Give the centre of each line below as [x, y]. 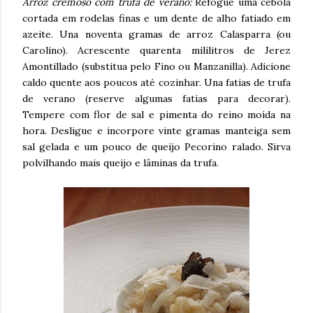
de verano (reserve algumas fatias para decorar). [156, 99]
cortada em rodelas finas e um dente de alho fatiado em [156, 18]
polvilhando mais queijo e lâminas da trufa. [121, 163]
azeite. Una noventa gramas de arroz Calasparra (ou [156, 34]
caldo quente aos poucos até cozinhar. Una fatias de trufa [156, 82]
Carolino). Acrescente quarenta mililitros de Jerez [156, 50]
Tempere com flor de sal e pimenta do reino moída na [156, 115]
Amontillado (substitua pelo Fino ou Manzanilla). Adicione [156, 66]
